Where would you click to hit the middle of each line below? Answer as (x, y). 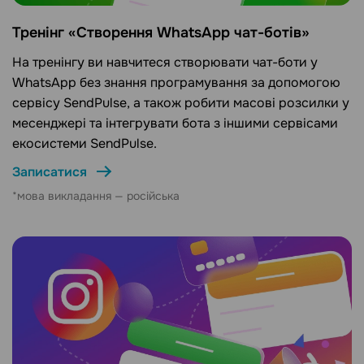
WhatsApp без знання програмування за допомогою (176, 82)
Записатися (50, 171)
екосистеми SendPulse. (84, 143)
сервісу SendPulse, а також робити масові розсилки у (181, 102)
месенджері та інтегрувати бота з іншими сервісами (175, 123)
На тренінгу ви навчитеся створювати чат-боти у (165, 62)
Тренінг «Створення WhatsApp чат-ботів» (161, 32)
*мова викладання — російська (96, 195)
